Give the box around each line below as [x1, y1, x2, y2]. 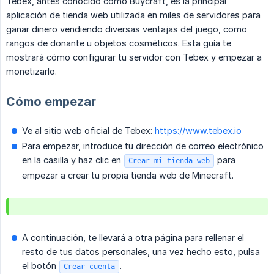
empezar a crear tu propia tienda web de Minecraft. [22, 169, 234, 180]
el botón [22, 260, 59, 271]
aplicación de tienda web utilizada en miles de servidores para [6, 9, 261, 20]
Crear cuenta [64, 261, 115, 272]
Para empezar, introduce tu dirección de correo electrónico [22, 140, 264, 151]
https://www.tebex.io [155, 125, 242, 136]
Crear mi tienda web [128, 155, 210, 166]
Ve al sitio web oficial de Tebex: [22, 125, 155, 136]
